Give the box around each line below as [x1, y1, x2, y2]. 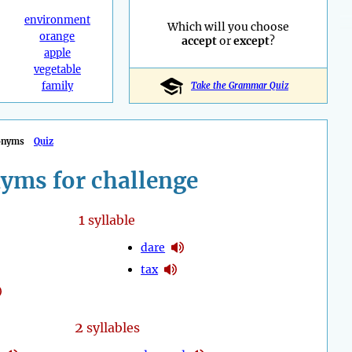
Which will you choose [167, 20, 289, 35]
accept [181, 34, 217, 49]
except [233, 34, 269, 49]
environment [24, 13, 90, 27]
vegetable [33, 63, 81, 77]
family [41, 79, 73, 93]
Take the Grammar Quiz [191, 80, 288, 92]
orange [39, 30, 75, 44]
